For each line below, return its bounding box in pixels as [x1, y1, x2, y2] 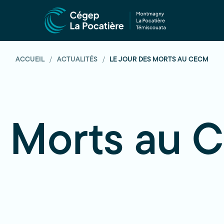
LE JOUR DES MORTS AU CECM [109, 56, 209, 63]
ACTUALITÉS [56, 56, 99, 63]
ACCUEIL [15, 56, 46, 63]
